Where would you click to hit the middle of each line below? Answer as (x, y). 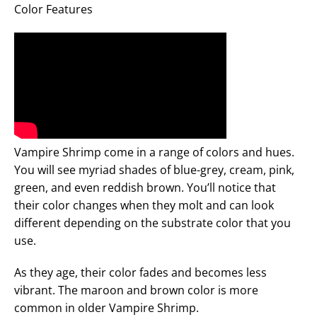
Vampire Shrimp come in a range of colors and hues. (154, 152)
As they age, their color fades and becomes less (140, 272)
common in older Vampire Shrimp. (106, 307)
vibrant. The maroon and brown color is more (136, 290)
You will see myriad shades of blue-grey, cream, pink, (154, 169)
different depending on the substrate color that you (152, 223)
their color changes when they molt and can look (144, 205)
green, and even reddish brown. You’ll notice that (145, 187)
